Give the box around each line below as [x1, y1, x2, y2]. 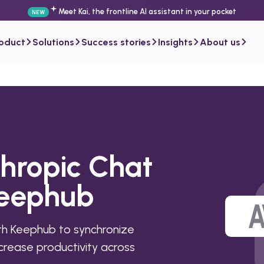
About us [200, 36, 240, 48]
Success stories [81, 36, 151, 48]
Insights [158, 36, 193, 48]
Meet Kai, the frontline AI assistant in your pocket [58, 7, 237, 16]
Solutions [32, 36, 74, 48]
